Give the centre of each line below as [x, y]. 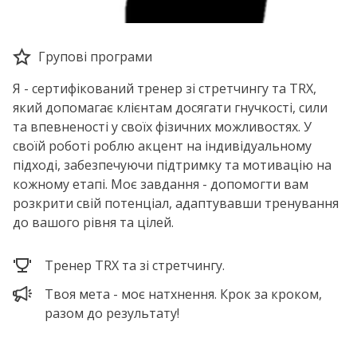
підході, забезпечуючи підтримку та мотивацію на [172, 165]
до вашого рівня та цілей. [93, 222]
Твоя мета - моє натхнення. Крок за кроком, [183, 294]
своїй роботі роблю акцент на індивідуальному [162, 146]
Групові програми [95, 57]
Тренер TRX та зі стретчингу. [135, 265]
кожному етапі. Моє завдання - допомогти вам [161, 184]
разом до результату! [112, 313]
